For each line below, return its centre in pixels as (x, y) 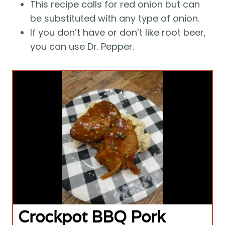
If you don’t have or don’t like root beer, (118, 32)
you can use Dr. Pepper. (82, 46)
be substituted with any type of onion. (115, 18)
